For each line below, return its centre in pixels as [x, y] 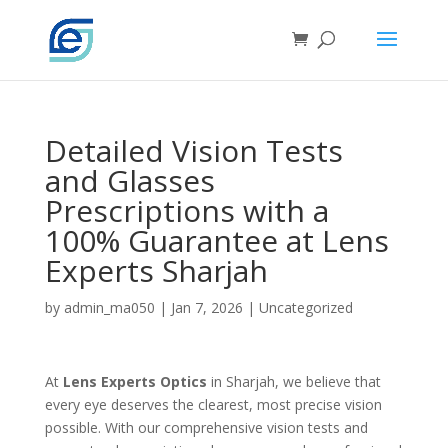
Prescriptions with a [186, 210]
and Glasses [129, 180]
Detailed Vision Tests [193, 150]
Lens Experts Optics [134, 381]
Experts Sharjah [156, 270]
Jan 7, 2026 [206, 307]
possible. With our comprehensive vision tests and [206, 427]
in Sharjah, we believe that [293, 381]
